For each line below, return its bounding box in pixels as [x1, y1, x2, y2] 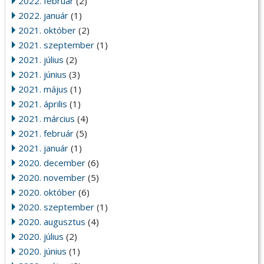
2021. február [18, 127, 74, 140]
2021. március [18, 113, 75, 125]
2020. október [18, 186, 76, 199]
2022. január [18, 9, 68, 22]
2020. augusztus [18, 216, 85, 228]
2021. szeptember [18, 39, 94, 51]
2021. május [18, 83, 68, 95]
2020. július [18, 230, 64, 243]
